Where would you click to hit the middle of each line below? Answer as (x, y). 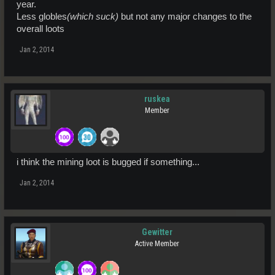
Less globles (42, 16)
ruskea (157, 99)
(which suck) (93, 16)
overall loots (41, 29)
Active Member (157, 243)
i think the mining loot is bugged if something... (108, 162)
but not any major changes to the (185, 16)
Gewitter (157, 232)
